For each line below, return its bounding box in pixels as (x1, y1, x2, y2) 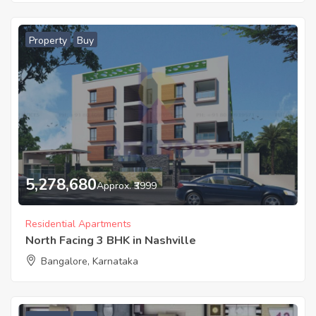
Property (29, 34, 67, 47)
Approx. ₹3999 (97, 178, 157, 193)
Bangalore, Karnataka (41, 255, 138, 269)
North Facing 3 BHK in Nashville (25, 233, 196, 249)
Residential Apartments (25, 217, 131, 231)
